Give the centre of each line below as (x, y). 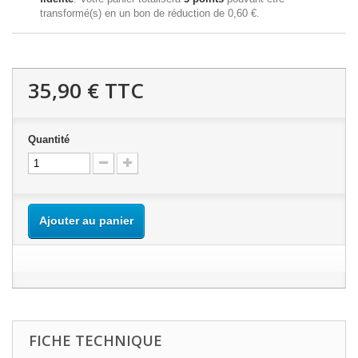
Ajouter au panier (86, 220)
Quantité (49, 139)
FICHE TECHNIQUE (95, 340)
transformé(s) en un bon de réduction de (134, 13)
